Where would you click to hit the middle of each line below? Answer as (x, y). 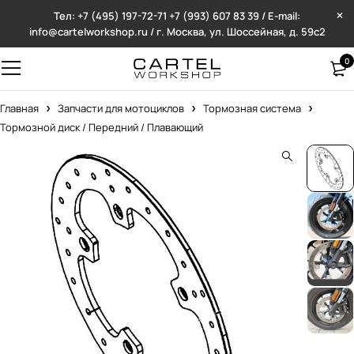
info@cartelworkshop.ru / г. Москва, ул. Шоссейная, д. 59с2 (177, 32)
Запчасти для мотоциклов (121, 108)
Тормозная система (252, 108)
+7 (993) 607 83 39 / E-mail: (235, 16)
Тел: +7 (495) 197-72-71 (111, 16)
